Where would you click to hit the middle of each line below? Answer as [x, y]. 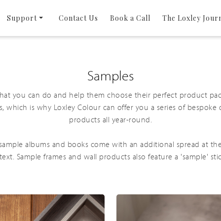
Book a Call [130, 18]
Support [22, 18]
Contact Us [78, 18]
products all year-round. [110, 120]
